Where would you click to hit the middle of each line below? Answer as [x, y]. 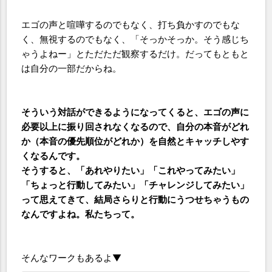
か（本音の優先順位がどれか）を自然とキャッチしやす [135, 141]
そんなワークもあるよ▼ [72, 258]
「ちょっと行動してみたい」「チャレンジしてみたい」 [135, 185]
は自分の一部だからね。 [72, 68]
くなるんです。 [53, 156]
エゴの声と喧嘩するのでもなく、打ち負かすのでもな [131, 25]
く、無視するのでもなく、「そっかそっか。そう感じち [135, 39]
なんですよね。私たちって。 [81, 214]
